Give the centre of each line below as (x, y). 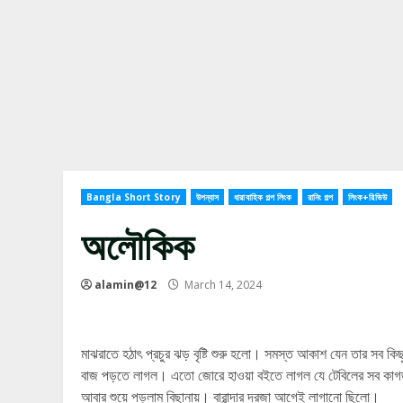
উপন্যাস (207, 197)
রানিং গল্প (320, 197)
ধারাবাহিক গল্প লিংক (263, 197)
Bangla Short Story (134, 197)
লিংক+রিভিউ (367, 197)
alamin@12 (125, 285)
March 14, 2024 (223, 285)
